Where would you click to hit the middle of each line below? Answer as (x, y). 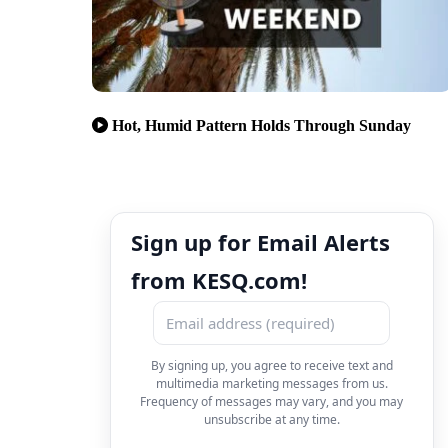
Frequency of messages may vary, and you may (272, 401)
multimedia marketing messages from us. (271, 383)
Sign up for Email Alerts (260, 241)
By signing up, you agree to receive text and (271, 365)
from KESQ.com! (219, 279)
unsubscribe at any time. (271, 419)
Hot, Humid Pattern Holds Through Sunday (261, 125)
